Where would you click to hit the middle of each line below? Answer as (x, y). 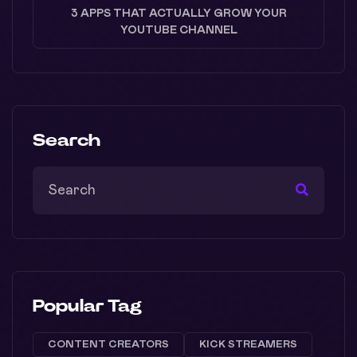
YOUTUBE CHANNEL (178, 30)
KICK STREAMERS (248, 344)
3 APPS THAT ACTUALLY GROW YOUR (178, 13)
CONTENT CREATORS (108, 344)
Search (67, 140)
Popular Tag (87, 306)
